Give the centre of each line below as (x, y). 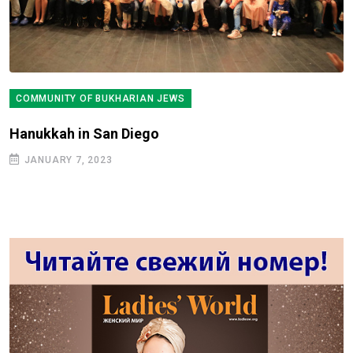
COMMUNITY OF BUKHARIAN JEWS (100, 99)
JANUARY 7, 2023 (67, 160)
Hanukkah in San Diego (84, 134)
